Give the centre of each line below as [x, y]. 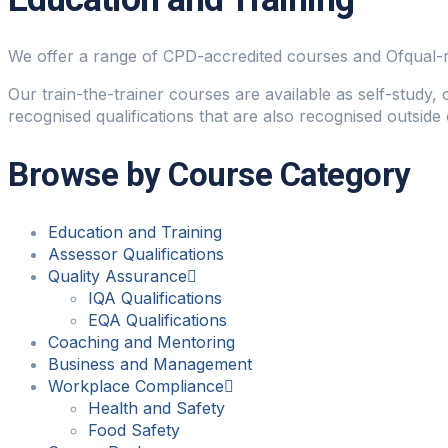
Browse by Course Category [209, 174]
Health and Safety [156, 407]
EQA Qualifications [157, 319]
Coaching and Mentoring [141, 341]
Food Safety [134, 429]
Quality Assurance [117, 275]
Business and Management [150, 363]
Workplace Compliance [136, 385]
